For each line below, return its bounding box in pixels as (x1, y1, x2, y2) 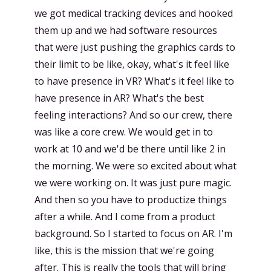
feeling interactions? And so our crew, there (34, 108, 232, 122)
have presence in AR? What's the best (34, 91, 204, 105)
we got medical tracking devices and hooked (34, 7, 233, 20)
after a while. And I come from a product (34, 210, 215, 223)
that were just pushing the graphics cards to (34, 41, 235, 54)
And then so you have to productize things (34, 193, 227, 206)
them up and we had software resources (34, 24, 217, 37)
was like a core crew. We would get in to (34, 125, 213, 139)
